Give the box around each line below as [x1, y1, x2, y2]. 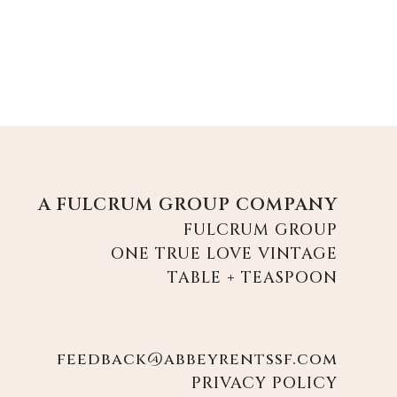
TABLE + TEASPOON [167, 267, 338, 289]
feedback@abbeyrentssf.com [56, 348, 338, 370]
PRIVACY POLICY [191, 372, 338, 394]
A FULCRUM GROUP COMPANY [37, 193, 338, 216]
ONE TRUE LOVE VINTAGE [110, 243, 338, 265]
